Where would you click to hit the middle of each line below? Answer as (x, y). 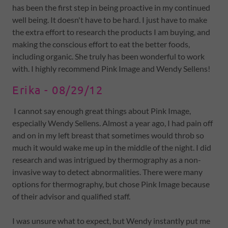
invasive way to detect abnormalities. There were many (107, 172)
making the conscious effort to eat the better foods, (101, 44)
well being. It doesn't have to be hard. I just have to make (110, 20)
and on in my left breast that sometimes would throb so (108, 135)
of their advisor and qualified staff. (72, 196)
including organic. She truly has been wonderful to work (108, 56)
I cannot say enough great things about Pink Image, (102, 111)
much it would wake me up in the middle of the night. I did (112, 147)
